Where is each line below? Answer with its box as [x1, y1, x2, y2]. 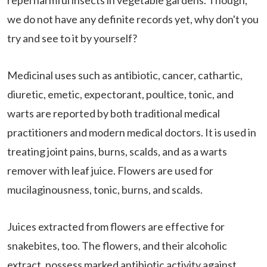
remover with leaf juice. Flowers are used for [7, 164, 213, 178]
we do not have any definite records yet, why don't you [7, 13, 259, 26]
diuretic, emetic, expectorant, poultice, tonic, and [7, 88, 234, 101]
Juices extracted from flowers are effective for [7, 220, 225, 234]
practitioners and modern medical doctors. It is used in [7, 126, 256, 139]
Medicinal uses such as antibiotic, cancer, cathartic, [7, 69, 243, 82]
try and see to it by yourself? [7, 32, 137, 45]
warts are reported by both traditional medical [7, 107, 220, 120]
